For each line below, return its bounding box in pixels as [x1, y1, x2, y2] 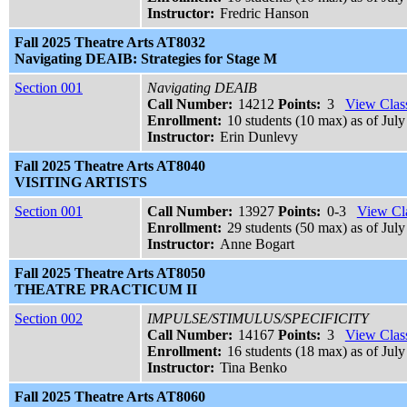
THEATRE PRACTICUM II [15, 282, 197, 298]
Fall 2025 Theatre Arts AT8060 [15, 389, 205, 405]
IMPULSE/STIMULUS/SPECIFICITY [147, 311, 369, 327]
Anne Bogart [220, 236, 295, 253]
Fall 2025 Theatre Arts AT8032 [15, 35, 205, 51]
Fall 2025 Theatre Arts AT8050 [15, 265, 205, 282]
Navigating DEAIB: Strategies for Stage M [15, 51, 277, 67]
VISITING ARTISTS [15, 174, 147, 191]
